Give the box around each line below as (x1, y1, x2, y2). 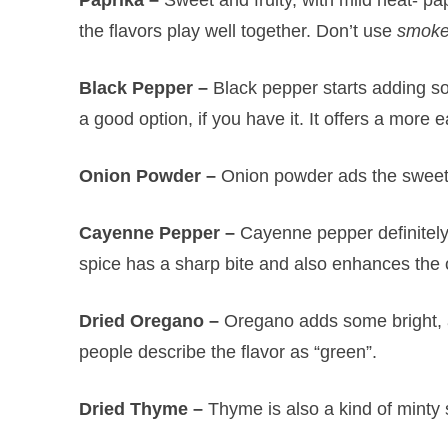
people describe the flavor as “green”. (78, 341, 377, 362)
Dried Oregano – (78, 310, 224, 331)
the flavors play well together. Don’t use (78, 20, 397, 41)
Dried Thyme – (78, 398, 203, 419)
